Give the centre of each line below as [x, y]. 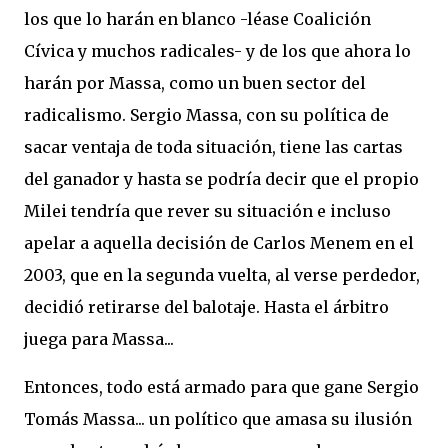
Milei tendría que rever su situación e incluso [207, 211]
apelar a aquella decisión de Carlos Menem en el [219, 243]
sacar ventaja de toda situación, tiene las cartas [213, 147]
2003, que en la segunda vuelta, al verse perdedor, [222, 275]
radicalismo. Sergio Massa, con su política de [206, 115]
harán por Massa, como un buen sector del [195, 83]
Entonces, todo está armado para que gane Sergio [221, 387]
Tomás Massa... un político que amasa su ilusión [218, 419]
